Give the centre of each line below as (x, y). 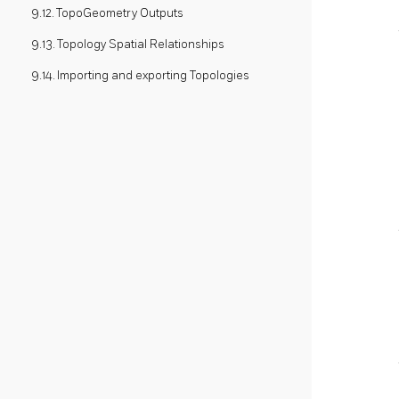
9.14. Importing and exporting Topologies (140, 75)
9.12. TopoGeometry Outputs (107, 13)
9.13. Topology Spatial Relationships (128, 44)
